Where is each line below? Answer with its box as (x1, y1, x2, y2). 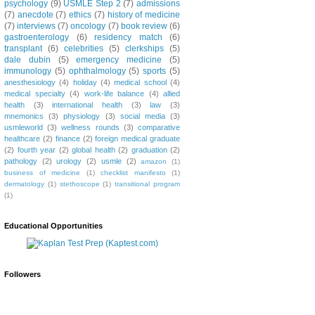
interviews (17, 20, 56, 31)
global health (72, 145, 115, 154)
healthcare (4, 134, 40, 143)
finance (55, 134, 80, 143)
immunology (4, 65, 51, 76)
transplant (4, 43, 42, 53)
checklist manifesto (101, 168, 166, 176)
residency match (94, 32, 162, 42)
